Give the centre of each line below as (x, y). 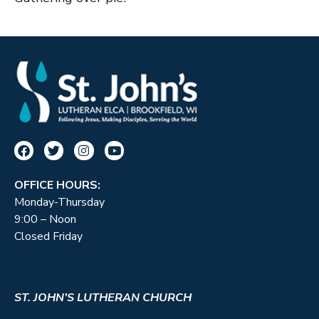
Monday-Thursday (59, 202)
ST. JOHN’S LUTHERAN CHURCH (103, 297)
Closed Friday (48, 236)
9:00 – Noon (45, 219)
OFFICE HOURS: (57, 185)
